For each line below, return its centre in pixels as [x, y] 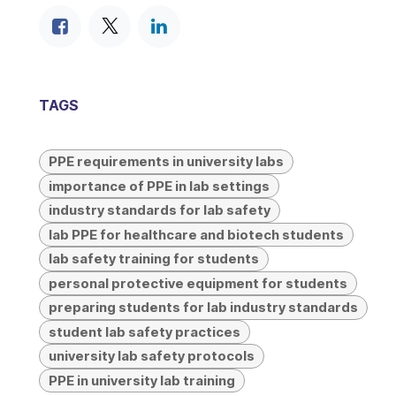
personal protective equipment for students [198, 283]
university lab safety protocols [151, 356]
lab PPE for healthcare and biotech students [196, 234]
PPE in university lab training [141, 380]
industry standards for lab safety [159, 210]
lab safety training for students [153, 259]
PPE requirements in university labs [166, 162]
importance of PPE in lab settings [159, 186]
